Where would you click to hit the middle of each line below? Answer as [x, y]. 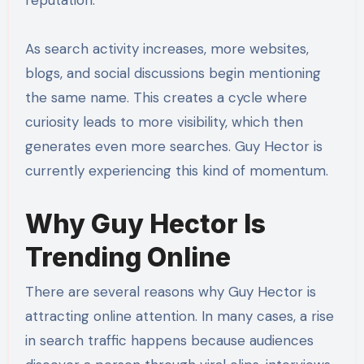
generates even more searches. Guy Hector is [173, 147]
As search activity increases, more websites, [167, 49]
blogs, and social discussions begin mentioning [173, 74]
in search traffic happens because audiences [169, 340]
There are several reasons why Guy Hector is [170, 291]
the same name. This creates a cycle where [166, 98]
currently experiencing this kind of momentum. [176, 171]
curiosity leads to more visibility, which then [164, 122]
